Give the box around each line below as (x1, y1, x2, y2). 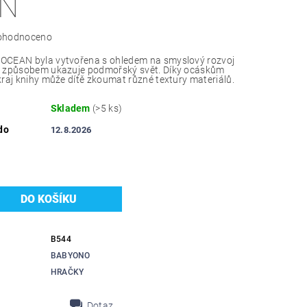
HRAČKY (50, 267, 84, 278)
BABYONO (50, 251, 90, 261)
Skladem (50, 103, 93, 114)
